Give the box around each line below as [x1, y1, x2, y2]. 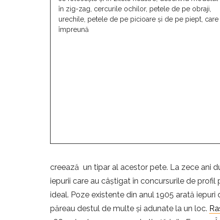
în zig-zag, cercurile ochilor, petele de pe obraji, [58, 5, 211, 13]
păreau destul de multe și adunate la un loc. [50, 204, 209, 214]
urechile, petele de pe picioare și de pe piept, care [58, 15, 219, 24]
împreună [58, 26, 89, 34]
